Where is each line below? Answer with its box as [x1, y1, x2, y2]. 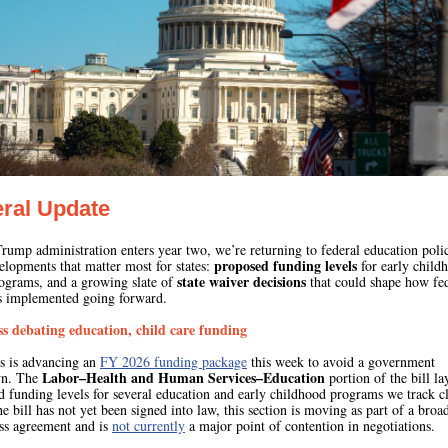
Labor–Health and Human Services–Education [42, 367, 325, 388]
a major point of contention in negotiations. [185, 416, 435, 435]
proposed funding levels [214, 255, 357, 276]
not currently [112, 416, 185, 435]
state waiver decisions [177, 271, 306, 292]
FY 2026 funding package [100, 352, 247, 371]
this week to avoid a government [247, 352, 435, 371]
